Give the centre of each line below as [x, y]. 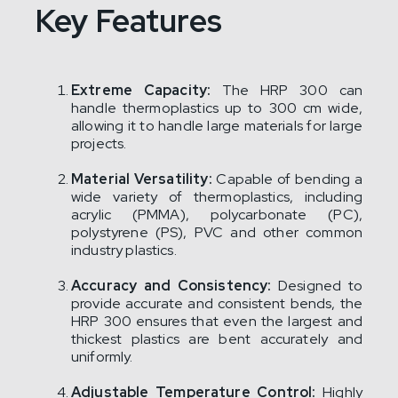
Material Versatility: [144, 179]
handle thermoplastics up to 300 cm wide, [217, 107]
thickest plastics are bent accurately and [217, 338]
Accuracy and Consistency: [171, 285]
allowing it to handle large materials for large [217, 125]
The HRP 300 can [287, 90]
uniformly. [102, 356]
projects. [99, 143]
